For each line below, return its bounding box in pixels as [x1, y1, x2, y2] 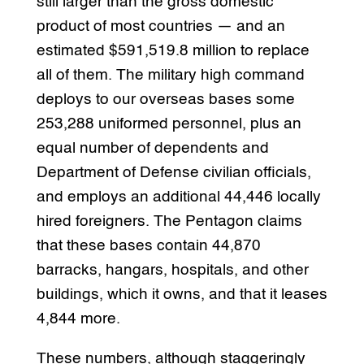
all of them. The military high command [36, 67, 305, 83]
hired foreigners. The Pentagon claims [36, 213, 302, 229]
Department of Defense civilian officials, [36, 164, 311, 180]
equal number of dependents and [36, 140, 269, 156]
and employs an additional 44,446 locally [36, 188, 321, 205]
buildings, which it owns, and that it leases [36, 286, 327, 302]
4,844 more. [36, 310, 120, 327]
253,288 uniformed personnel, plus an [36, 115, 301, 132]
